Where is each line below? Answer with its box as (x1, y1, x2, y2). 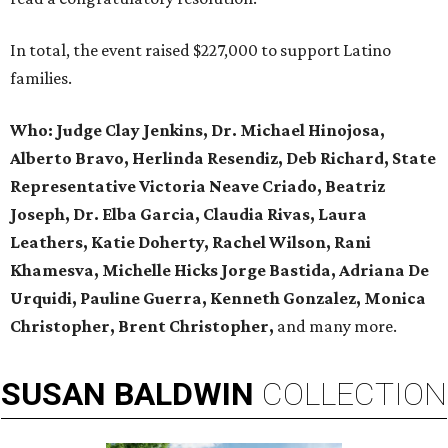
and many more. (274, 316, 397, 337)
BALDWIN (114, 375, 254, 414)
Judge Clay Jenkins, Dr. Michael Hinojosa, (56, 120, 385, 141)
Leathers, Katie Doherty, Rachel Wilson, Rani (10, 232, 371, 253)
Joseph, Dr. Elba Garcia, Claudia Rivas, (10, 204, 318, 225)
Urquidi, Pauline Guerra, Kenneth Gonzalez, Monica (10, 288, 426, 309)
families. (10, 68, 72, 89)
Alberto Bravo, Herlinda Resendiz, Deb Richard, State (10, 148, 436, 169)
